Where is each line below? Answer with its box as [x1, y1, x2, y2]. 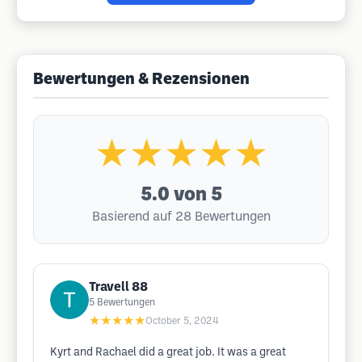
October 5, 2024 [145, 317, 219, 326]
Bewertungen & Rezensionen [33, 73, 250, 87]
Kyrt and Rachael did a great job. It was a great [50, 347, 286, 358]
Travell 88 [89, 281, 148, 293]
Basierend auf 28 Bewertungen [91, 211, 271, 223]
